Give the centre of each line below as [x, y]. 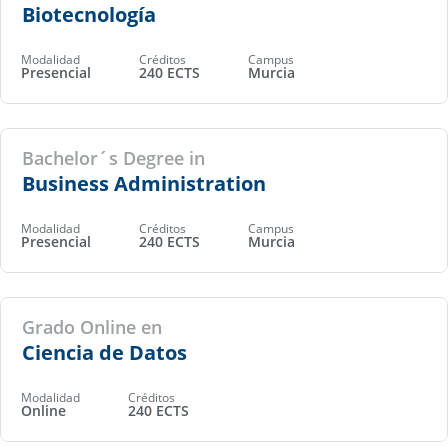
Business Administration [143, 183]
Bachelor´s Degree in [113, 157]
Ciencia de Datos [104, 352]
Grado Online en [91, 326]
